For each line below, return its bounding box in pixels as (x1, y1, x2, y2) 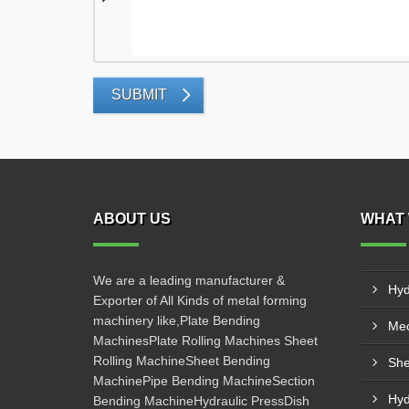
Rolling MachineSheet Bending (93, 353, 270, 368)
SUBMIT (111, 87, 167, 102)
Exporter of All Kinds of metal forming (93, 293, 307, 308)
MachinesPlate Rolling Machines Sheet (93, 333, 318, 348)
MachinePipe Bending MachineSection (93, 373, 315, 388)
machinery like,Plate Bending (93, 313, 260, 328)
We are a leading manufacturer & (93, 273, 285, 288)
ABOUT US (93, 211, 171, 226)
